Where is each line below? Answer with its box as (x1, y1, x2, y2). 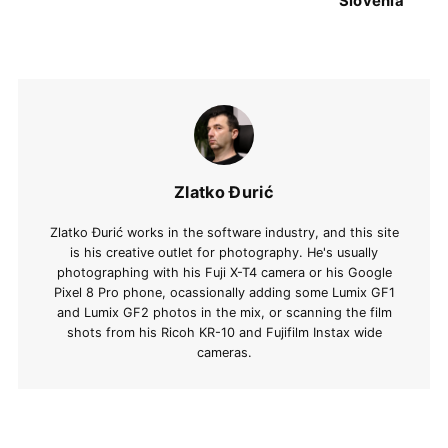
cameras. (196, 345, 252, 361)
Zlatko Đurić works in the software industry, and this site (49, 225, 399, 241)
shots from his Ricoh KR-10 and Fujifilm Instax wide (66, 325, 382, 341)
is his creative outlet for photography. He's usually (70, 245, 378, 261)
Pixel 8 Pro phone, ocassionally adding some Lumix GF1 (53, 285, 395, 301)
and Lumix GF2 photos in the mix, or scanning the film (56, 305, 392, 321)
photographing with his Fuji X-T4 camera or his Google (56, 265, 392, 281)
